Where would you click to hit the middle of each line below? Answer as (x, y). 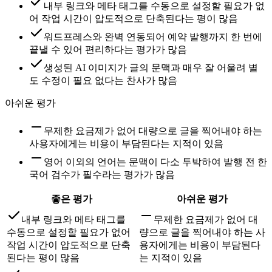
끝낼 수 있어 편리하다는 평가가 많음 (108, 49)
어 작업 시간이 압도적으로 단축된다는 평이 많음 (134, 18)
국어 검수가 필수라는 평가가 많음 (102, 174)
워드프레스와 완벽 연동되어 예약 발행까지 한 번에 (153, 36)
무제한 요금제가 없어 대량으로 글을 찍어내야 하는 (153, 131)
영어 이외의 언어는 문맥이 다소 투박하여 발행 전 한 (155, 161)
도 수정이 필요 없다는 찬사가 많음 (103, 80)
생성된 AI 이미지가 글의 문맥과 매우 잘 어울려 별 (151, 67)
